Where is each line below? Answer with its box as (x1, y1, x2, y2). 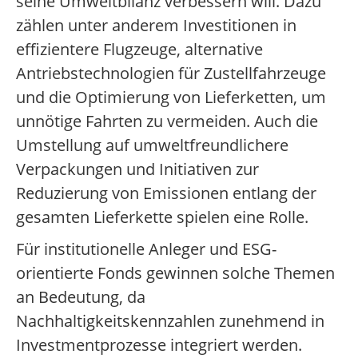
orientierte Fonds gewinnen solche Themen (16, 262, 335, 284)
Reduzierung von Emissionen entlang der (16, 182, 316, 205)
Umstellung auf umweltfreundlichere (16, 134, 288, 157)
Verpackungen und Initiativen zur (16, 158, 259, 181)
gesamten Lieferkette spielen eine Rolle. (16, 206, 308, 229)
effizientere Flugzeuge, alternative (16, 38, 263, 61)
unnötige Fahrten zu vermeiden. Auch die (16, 110, 318, 133)
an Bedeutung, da (16, 286, 145, 308)
